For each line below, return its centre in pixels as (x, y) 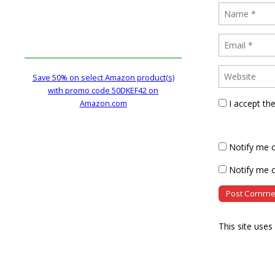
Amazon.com (103, 104)
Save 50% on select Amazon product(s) (103, 78)
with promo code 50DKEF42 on (103, 91)
